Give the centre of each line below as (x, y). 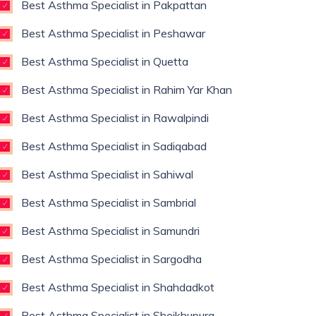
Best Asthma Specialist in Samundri (110, 231)
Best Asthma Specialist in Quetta (105, 61)
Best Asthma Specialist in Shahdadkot (118, 287)
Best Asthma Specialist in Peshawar (113, 33)
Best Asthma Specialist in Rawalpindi (115, 118)
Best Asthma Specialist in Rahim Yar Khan (127, 90)
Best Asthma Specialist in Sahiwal (107, 174)
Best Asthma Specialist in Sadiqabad (114, 146)
